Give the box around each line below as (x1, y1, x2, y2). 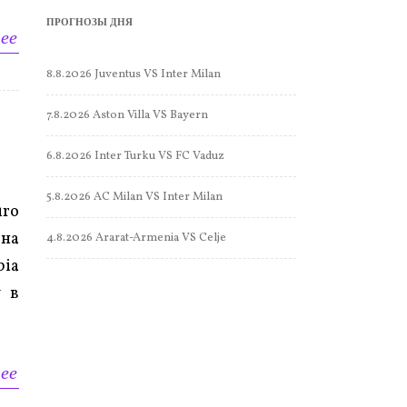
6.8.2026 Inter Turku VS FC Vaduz (46, 148, 224, 165)
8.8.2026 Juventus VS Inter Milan (46, 66, 221, 84)
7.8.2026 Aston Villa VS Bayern (46, 107, 208, 124)
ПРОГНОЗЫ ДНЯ (46, 16, 133, 28)
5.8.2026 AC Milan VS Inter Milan (46, 189, 223, 206)
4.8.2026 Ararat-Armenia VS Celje (46, 230, 226, 247)
